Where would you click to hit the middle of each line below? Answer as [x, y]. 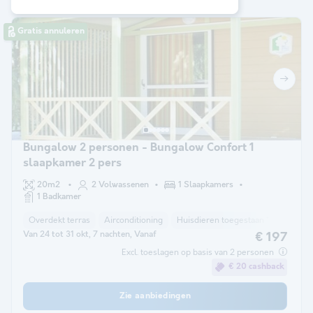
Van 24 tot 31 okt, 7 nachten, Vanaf [90, 234]
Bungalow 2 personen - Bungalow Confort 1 [139, 147]
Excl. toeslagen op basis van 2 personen [198, 252]
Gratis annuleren [51, 31]
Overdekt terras [59, 220]
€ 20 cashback [256, 267]
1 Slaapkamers [206, 185]
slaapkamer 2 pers [72, 163]
